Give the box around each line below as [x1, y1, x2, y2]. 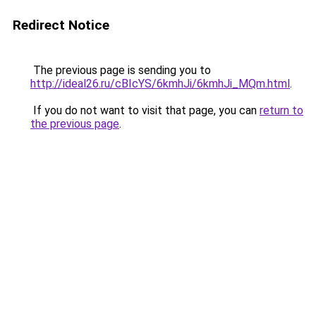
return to [260, 104, 303, 117]
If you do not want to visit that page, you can [30, 104, 260, 117]
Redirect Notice [13, 17, 109, 33]
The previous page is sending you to [30, 63, 211, 77]
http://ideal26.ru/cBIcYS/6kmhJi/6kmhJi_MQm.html [30, 77, 290, 90]
